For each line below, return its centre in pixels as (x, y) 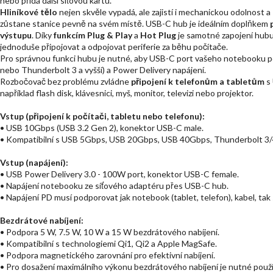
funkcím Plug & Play (93, 35)
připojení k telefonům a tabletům (198, 81)
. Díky (43, 35)
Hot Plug (158, 35)
